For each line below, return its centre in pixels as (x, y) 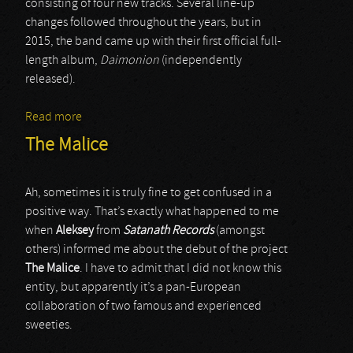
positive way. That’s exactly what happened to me (152, 212)
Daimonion (130, 61)
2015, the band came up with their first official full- (153, 42)
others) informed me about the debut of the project (156, 250)
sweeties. (49, 325)
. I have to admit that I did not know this (180, 269)
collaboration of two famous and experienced (143, 307)
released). (50, 80)
